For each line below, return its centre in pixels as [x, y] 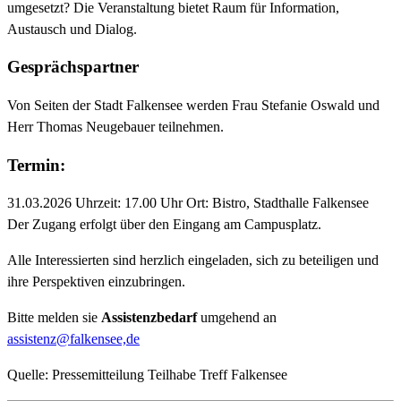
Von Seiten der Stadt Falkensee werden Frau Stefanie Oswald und [193, 105]
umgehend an [237, 318]
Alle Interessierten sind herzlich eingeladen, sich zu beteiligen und [193, 260]
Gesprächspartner [73, 67]
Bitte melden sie [54, 318]
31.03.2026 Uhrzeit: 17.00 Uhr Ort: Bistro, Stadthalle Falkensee [190, 203]
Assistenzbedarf [149, 318]
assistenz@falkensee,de [73, 339]
